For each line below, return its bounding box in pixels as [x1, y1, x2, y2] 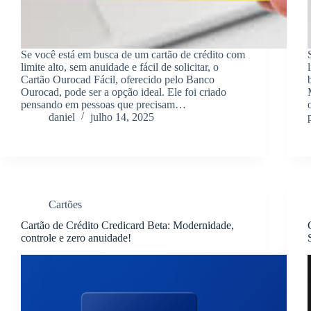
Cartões [49, 198, 82, 210]
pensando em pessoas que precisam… [21, 98, 186, 110]
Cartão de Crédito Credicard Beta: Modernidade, [21, 219, 234, 232]
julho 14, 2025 [90, 110, 154, 123]
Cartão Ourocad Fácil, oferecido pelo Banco [21, 73, 215, 85]
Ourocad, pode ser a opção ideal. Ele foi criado [21, 85, 226, 98]
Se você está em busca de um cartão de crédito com [21, 48, 245, 60]
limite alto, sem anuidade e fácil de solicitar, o [21, 60, 219, 73]
